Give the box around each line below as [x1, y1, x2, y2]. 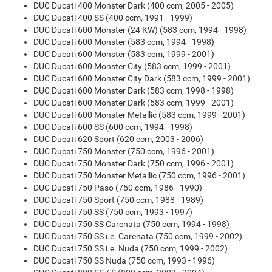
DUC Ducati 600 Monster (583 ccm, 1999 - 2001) [33, 49, 214, 59]
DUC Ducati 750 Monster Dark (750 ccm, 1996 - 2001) [33, 158, 234, 168]
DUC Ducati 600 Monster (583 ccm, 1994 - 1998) [33, 37, 214, 47]
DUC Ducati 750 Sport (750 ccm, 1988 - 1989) [33, 195, 203, 205]
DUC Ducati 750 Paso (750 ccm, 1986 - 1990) [33, 183, 202, 192]
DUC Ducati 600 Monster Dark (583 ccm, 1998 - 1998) [33, 86, 234, 95]
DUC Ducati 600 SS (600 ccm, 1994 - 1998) [33, 122, 192, 132]
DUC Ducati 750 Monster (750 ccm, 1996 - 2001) [33, 146, 214, 156]
